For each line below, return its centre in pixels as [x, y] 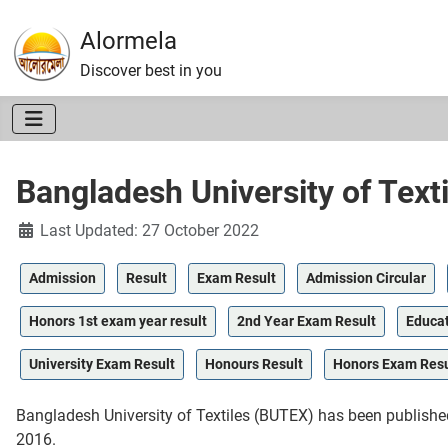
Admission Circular [366, 278]
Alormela [128, 41]
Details [39, 230]
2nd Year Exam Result [306, 321]
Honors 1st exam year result [118, 321]
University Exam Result [102, 364]
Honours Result [254, 364]
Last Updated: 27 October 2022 [149, 231]
